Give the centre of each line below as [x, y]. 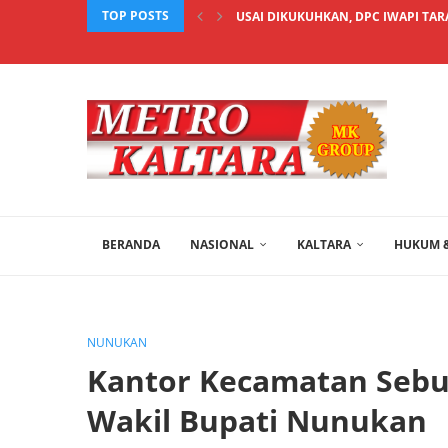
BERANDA [131, 244]
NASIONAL [222, 244]
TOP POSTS [135, 15]
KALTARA [324, 244]
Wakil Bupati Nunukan [257, 420]
